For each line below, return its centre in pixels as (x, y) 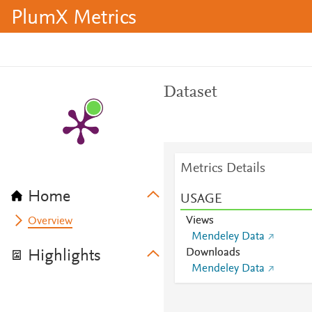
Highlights (64, 256)
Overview (50, 221)
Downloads (213, 253)
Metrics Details (223, 169)
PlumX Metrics (74, 19)
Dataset (190, 93)
